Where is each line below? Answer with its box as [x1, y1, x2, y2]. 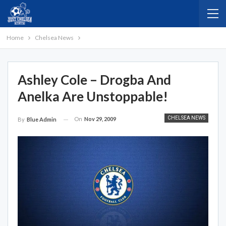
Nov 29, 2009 [84, 116, 116, 122]
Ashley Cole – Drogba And [18, 72, 171, 88]
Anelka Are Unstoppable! [18, 88, 168, 104]
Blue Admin [27, 116, 56, 123]
